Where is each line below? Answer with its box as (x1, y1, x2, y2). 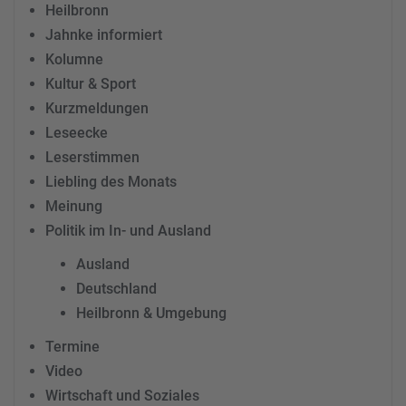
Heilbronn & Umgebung (76, 304, 227, 322)
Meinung (45, 197, 102, 215)
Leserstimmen (45, 148, 140, 166)
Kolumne (45, 50, 103, 68)
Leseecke (45, 123, 108, 141)
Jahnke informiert (45, 25, 162, 43)
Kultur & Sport (45, 74, 136, 92)
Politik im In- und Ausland (45, 221, 211, 239)
